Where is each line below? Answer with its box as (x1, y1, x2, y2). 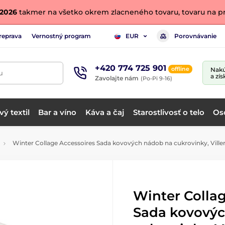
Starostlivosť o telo (133, 107, 204, 117)
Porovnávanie (174, 32, 216, 40)
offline (171, 65, 189, 72)
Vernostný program (32, 32, 91, 40)
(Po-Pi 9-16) (141, 74, 172, 82)
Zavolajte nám (95, 74, 139, 82)
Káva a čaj (85, 107, 125, 117)
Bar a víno (38, 107, 77, 117)
